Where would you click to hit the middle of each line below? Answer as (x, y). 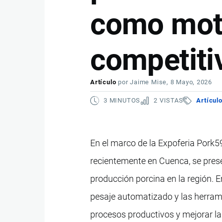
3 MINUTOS (122, 100)
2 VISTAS (168, 100)
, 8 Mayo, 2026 (190, 82)
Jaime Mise (148, 82)
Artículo (103, 82)
